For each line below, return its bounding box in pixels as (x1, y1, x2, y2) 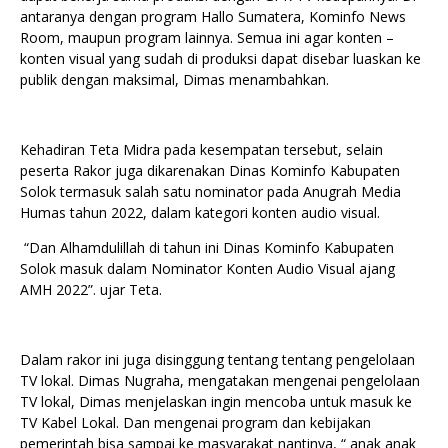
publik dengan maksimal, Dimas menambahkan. (20, 70, 329, 90)
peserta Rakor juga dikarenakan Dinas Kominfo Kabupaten (20, 161, 400, 181)
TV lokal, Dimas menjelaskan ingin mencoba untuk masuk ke (20, 392, 412, 412)
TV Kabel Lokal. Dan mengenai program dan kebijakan (20, 413, 371, 433)
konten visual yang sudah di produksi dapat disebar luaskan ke (20, 49, 421, 69)
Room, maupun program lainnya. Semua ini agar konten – (20, 28, 394, 48)
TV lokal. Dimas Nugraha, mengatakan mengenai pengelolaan (20, 371, 420, 391)
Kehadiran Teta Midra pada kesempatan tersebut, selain (20, 140, 383, 160)
